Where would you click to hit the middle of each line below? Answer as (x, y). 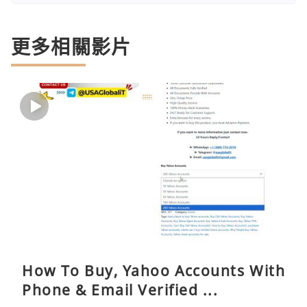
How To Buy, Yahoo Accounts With (153, 271)
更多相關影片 (71, 47)
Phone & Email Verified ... (120, 290)
